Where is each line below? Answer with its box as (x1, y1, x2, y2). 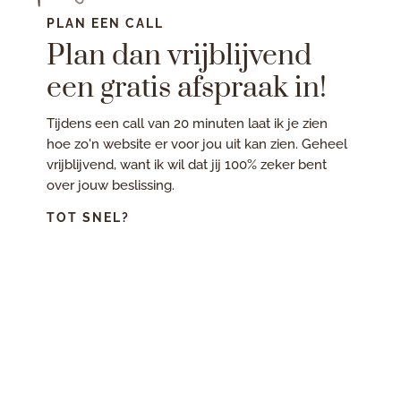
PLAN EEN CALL (47, 15, 165, 30)
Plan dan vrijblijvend (47, 37, 312, 74)
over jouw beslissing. (47, 176, 175, 193)
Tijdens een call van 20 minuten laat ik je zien (47, 115, 328, 132)
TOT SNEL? (47, 209, 131, 225)
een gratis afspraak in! (47, 69, 328, 107)
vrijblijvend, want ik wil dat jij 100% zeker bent (47, 156, 328, 173)
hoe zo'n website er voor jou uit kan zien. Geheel (47, 135, 348, 152)
